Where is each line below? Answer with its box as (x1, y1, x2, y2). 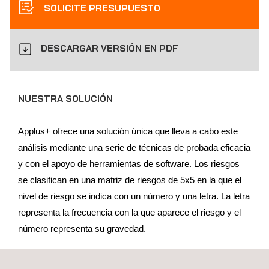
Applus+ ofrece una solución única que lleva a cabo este (18, 125, 238, 136)
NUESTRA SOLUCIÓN (18, 92, 113, 104)
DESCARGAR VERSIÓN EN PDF (41, 42, 178, 54)
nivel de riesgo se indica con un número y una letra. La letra (18, 190, 250, 201)
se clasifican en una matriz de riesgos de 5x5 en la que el (18, 174, 241, 185)
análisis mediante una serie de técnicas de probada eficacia (18, 142, 250, 153)
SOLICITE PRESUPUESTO (41, 2, 160, 14)
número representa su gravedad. (18, 223, 146, 234)
